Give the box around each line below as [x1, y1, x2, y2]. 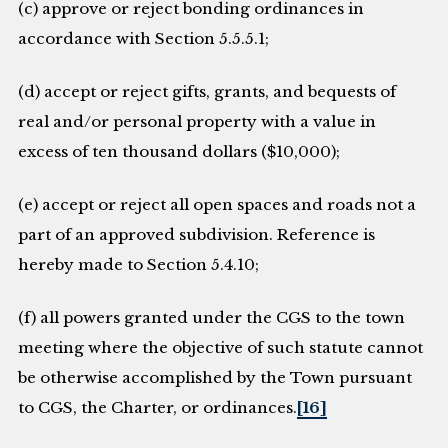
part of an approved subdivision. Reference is [18, 224, 376, 244]
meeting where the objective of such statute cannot [18, 337, 424, 357]
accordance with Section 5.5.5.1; [18, 29, 270, 49]
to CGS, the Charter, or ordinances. [18, 397, 298, 417]
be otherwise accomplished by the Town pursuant [18, 367, 413, 387]
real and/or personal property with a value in [18, 111, 377, 131]
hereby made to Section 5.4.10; [18, 254, 260, 274]
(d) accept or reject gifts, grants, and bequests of [18, 81, 397, 101]
